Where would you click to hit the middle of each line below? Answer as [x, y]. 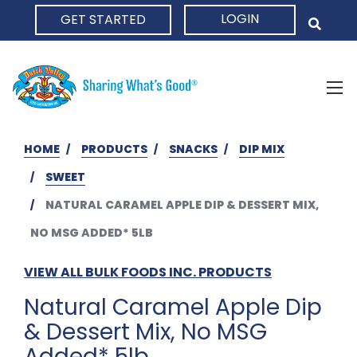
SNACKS [193, 149]
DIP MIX [262, 149]
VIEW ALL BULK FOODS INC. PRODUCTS [148, 272]
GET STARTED [103, 20]
